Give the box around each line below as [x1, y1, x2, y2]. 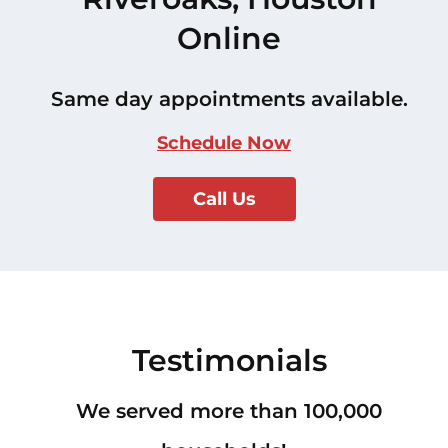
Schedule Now [157, 132, 291, 155]
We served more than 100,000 [76, 399, 382, 424]
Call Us [192, 188, 256, 211]
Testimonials [131, 342, 327, 380]
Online [177, 20, 281, 58]
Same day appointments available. [50, 87, 408, 112]
